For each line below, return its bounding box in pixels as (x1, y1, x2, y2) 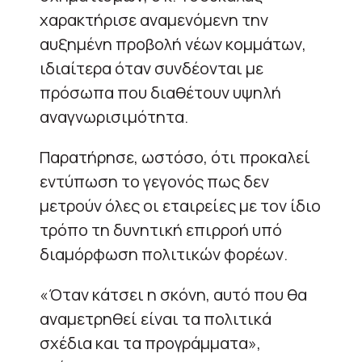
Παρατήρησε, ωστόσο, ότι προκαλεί (40, 145, 310, 168)
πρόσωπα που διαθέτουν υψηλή (40, 81, 281, 103)
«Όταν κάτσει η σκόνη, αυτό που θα (40, 283, 307, 305)
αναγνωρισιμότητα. (40, 105, 188, 128)
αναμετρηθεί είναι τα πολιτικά (40, 307, 271, 330)
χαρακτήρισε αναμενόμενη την (40, 8, 268, 31)
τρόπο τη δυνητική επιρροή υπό (40, 218, 282, 241)
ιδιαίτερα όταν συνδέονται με (40, 57, 263, 79)
